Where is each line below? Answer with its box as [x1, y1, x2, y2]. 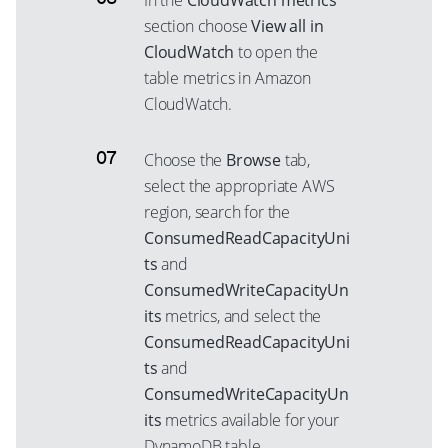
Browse [226, 149, 281, 171]
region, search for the [144, 201, 291, 223]
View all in [251, 15, 324, 37]
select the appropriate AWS [144, 175, 335, 197]
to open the [234, 41, 319, 63]
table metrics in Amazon [144, 67, 311, 89]
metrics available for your [161, 409, 339, 431]
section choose [144, 15, 252, 37]
